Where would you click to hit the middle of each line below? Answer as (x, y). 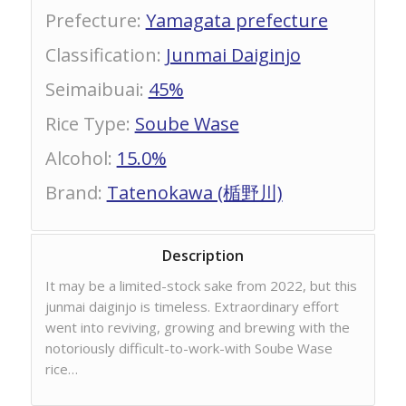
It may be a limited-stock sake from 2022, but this (201, 285)
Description (203, 256)
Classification (101, 55)
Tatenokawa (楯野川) (194, 193)
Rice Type (85, 124)
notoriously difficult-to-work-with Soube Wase (188, 348)
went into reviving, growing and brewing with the (197, 327)
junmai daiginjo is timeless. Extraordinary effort (192, 306)
